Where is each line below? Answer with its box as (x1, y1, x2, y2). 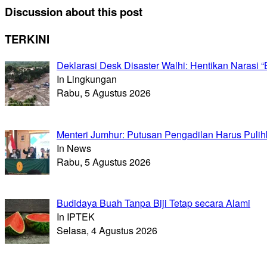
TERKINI (5, 31, 49, 48)
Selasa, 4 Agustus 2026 (57, 223, 157, 238)
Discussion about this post (5, 4, 142, 20)
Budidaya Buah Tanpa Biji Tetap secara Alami (57, 196, 250, 210)
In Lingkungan (57, 72, 117, 86)
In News (57, 141, 91, 155)
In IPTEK (57, 210, 95, 224)
